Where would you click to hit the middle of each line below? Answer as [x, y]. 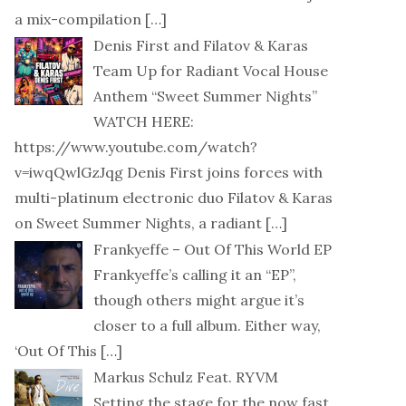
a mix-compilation [78, 19]
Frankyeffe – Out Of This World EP [213, 249]
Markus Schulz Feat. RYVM [186, 377]
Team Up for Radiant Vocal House [211, 71]
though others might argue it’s [199, 300]
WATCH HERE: [144, 121]
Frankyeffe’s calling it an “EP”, [195, 275]
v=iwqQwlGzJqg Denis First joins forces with [169, 172]
